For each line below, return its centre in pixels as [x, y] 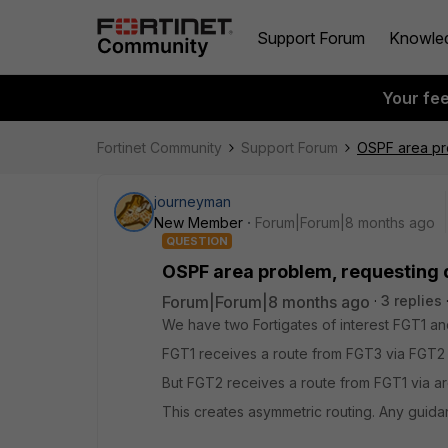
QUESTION [197, 241]
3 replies [411, 300]
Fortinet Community [159, 147]
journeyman [192, 201]
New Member [198, 222]
